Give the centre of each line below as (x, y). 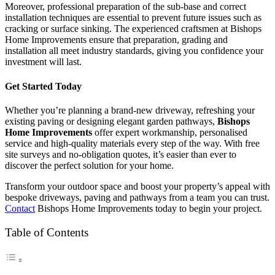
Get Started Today (43, 86)
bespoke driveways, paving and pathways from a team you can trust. (137, 197)
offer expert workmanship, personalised (170, 132)
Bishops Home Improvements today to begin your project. (149, 208)
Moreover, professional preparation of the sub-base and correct (126, 7)
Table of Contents (47, 233)
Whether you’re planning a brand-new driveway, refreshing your (130, 110)
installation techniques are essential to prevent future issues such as (133, 18)
